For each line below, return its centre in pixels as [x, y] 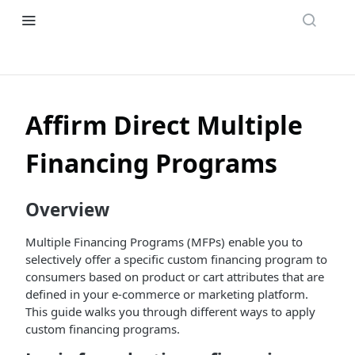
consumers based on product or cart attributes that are [175, 277]
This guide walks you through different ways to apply [170, 312]
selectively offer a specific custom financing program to [176, 260]
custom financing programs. [104, 329]
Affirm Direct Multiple [164, 125]
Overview [67, 210]
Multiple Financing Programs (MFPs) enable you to [164, 242]
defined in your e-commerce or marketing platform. [167, 294]
